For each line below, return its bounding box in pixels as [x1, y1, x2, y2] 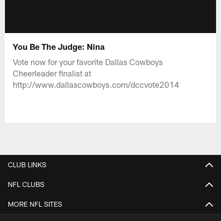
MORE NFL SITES [8, 199, 62, 208]
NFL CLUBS [8, 180, 44, 188]
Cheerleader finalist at [13, 68, 92, 78]
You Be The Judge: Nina [13, 41, 105, 51]
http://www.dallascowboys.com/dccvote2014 [13, 79, 180, 89]
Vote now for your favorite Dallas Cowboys [13, 56, 163, 67]
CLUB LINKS [8, 160, 46, 169]
